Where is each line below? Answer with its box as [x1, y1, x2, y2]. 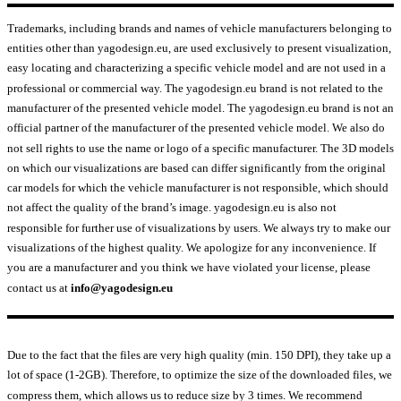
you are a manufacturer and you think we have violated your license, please [7, 260, 371, 275]
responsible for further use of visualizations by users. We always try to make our [7, 220, 390, 235]
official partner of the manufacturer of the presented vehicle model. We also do [7, 121, 385, 135]
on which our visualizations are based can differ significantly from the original [7, 160, 386, 175]
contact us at [7, 280, 71, 294]
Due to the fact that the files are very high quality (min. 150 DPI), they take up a [7, 348, 391, 363]
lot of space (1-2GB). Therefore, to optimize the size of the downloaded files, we [7, 368, 392, 382]
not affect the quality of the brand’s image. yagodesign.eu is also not [7, 200, 337, 215]
